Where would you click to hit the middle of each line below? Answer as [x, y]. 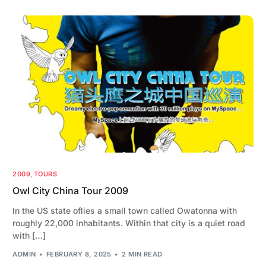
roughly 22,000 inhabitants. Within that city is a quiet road [129, 223]
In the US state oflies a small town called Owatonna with [125, 210]
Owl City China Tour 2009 [71, 190]
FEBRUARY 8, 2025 [79, 254]
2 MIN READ [142, 254]
